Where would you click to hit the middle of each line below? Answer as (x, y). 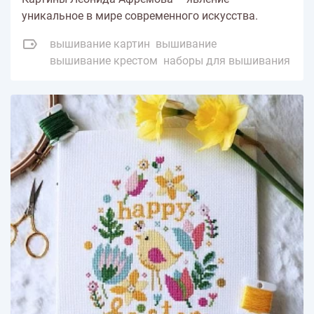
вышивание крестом (104, 60)
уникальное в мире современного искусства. (140, 15)
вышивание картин (100, 43)
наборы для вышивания (227, 60)
